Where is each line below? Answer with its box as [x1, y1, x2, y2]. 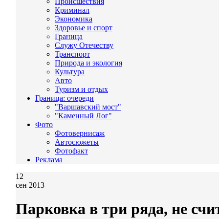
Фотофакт [55, 147, 88, 155]
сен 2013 [16, 181, 44, 189]
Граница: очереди [35, 94, 94, 102]
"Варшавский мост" [55, 103, 121, 111]
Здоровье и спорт [55, 23, 112, 32]
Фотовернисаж [55, 129, 105, 137]
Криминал [55, 6, 89, 14]
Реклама [35, 155, 63, 164]
